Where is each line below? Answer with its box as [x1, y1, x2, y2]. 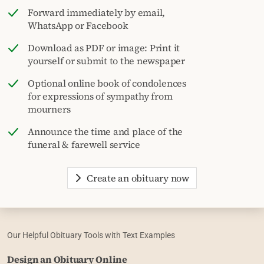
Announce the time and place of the [28, 124, 183, 138]
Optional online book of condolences [28, 76, 186, 90]
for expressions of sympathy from [28, 89, 173, 103]
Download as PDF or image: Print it [28, 41, 180, 54]
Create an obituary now [87, 171, 189, 184]
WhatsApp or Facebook [28, 18, 128, 32]
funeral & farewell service [28, 137, 140, 151]
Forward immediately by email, [28, 5, 166, 19]
